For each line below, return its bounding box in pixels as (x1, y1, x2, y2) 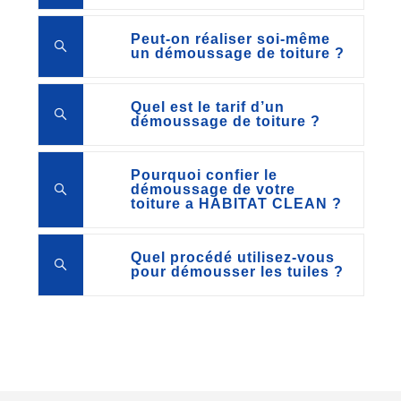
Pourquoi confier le (130, 167, 277, 183)
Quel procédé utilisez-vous (130, 250, 335, 266)
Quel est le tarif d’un (130, 99, 285, 115)
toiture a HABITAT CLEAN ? (130, 196, 342, 212)
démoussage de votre (130, 182, 295, 198)
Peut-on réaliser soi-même (130, 31, 330, 47)
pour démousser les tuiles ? (130, 264, 344, 280)
